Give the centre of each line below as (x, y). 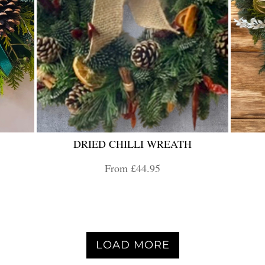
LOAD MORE (132, 245)
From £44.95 (132, 168)
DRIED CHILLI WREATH (132, 144)
